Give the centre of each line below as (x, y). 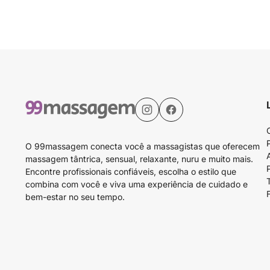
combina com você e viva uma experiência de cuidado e (137, 184)
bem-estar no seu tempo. (75, 197)
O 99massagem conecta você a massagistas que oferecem (143, 146)
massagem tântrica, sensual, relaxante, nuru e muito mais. (139, 159)
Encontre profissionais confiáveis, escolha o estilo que (131, 171)
